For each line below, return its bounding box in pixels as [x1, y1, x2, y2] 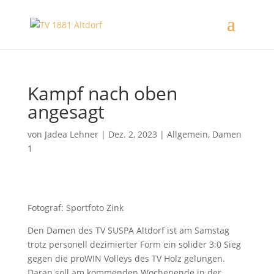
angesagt [27, 99, 105, 124]
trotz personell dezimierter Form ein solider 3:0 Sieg [27, 239, 241, 250]
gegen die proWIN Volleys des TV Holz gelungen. [27, 253, 225, 264]
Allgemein [166, 128, 208, 140]
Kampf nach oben [27, 81, 177, 106]
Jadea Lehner [44, 128, 98, 140]
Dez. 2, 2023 [108, 128, 157, 140]
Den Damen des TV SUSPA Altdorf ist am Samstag [27, 224, 229, 236]
